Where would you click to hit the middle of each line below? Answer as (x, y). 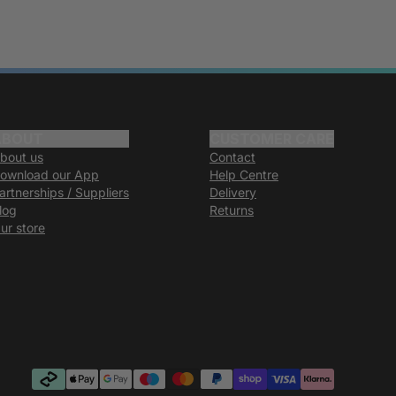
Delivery (233, 193)
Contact (232, 157)
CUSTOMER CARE (272, 139)
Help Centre (244, 175)
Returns (232, 210)
